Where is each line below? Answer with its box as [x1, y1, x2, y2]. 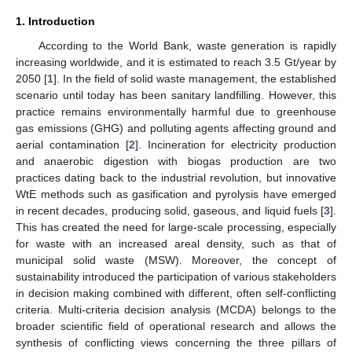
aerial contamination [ [16, 137, 129, 151]
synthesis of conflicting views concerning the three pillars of [16, 335, 336, 349]
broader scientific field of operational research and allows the [16, 319, 336, 332]
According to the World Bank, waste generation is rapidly [38, 38, 336, 52]
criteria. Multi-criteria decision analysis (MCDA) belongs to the [16, 302, 336, 316]
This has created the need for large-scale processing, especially [16, 220, 336, 233]
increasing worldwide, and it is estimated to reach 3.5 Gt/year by [16, 55, 336, 68]
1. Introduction [16, 14, 95, 27]
